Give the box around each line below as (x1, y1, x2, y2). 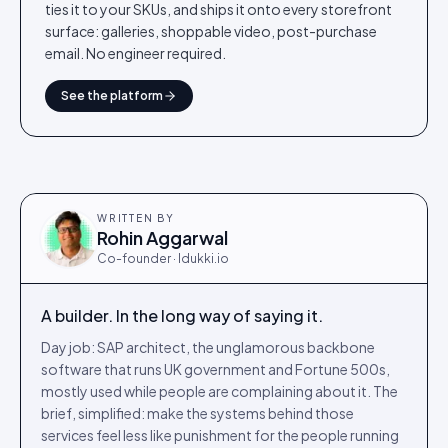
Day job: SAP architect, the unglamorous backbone (41, 338, 375, 356)
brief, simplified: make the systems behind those (41, 404, 354, 422)
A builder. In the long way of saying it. (41, 305, 323, 326)
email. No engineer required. (45, 44, 226, 62)
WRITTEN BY (97, 212, 175, 224)
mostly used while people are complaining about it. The (41, 382, 398, 400)
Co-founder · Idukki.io (97, 251, 229, 266)
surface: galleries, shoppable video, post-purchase (45, 22, 377, 40)
